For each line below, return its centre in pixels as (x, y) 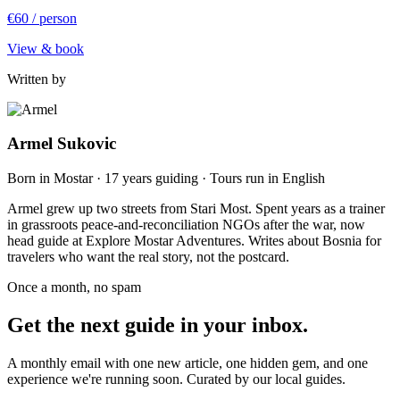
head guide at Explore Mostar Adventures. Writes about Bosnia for (194, 241)
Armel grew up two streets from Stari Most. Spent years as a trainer (196, 209)
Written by (37, 79)
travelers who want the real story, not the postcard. (148, 257)
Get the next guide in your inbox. (158, 325)
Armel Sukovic (62, 144)
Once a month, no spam (74, 287)
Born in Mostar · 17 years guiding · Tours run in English (166, 179)
